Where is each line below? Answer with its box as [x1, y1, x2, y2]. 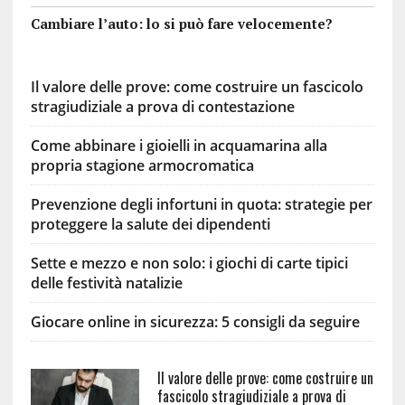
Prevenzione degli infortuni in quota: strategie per [30, 193, 372, 214]
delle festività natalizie [30, 272, 183, 293]
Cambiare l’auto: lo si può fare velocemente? [30, 14, 333, 33]
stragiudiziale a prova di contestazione [30, 96, 295, 117]
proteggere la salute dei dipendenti [30, 213, 270, 234]
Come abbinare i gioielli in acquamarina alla [30, 135, 327, 155]
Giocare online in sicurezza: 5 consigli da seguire [30, 311, 360, 332]
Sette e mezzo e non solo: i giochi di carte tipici [30, 252, 348, 273]
